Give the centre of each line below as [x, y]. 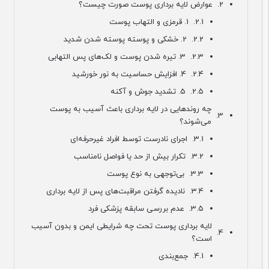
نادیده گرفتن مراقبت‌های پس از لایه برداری [133, 192]
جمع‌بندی [190, 256]
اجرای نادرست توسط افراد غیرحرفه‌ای [146, 139]
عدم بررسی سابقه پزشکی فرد [153, 209]
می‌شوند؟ [213, 122]
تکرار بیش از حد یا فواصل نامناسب [147, 157]
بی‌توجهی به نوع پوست [163, 174]
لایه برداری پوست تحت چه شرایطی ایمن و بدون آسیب [139, 226]
